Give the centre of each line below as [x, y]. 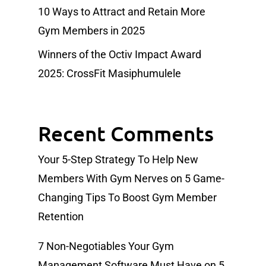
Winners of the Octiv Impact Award [120, 55]
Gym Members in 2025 [91, 31]
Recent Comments [126, 134]
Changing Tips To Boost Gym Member [127, 198]
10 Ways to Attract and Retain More [122, 12]
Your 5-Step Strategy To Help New [118, 160]
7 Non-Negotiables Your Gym [106, 246]
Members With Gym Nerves [103, 179]
